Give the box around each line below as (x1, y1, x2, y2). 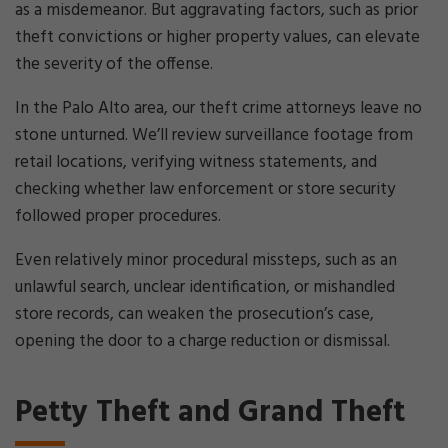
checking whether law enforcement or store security (15, 176, 395, 203)
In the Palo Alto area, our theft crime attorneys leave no (15, 95, 422, 122)
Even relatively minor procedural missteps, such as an (15, 247, 397, 274)
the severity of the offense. (15, 51, 213, 78)
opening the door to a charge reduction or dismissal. (15, 328, 390, 355)
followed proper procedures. (15, 203, 221, 230)
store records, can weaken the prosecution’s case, (15, 301, 374, 328)
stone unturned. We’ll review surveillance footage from (15, 122, 413, 149)
